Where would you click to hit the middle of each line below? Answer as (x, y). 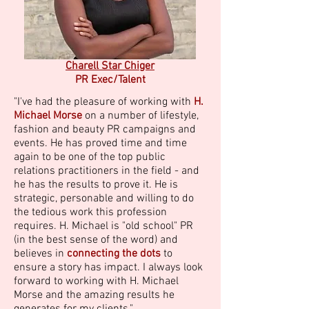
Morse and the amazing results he (94, 295)
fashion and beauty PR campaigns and (105, 130)
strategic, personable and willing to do (104, 199)
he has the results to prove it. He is (96, 185)
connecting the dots (114, 254)
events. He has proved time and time (100, 143)
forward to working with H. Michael (96, 281)
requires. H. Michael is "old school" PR (103, 226)
